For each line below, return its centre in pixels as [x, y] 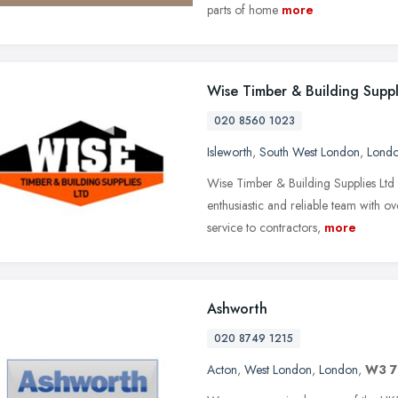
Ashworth [237, 308]
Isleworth [230, 151]
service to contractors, [264, 227]
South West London [310, 151]
